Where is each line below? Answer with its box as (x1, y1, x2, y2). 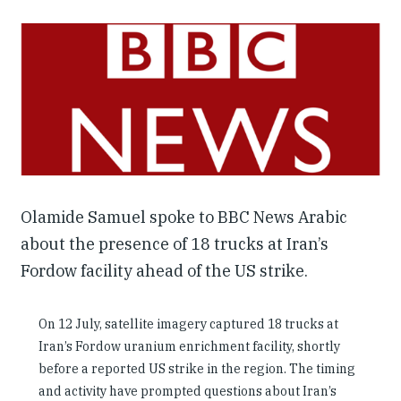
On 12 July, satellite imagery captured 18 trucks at (38, 315, 338, 332)
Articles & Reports (21, 57, 175, 82)
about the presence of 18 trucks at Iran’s (21, 233, 328, 254)
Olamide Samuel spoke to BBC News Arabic (21, 206, 347, 227)
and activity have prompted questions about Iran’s (38, 382, 337, 399)
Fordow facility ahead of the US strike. (21, 260, 308, 281)
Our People (21, 9, 114, 34)
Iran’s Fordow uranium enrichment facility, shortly (38, 337, 340, 354)
